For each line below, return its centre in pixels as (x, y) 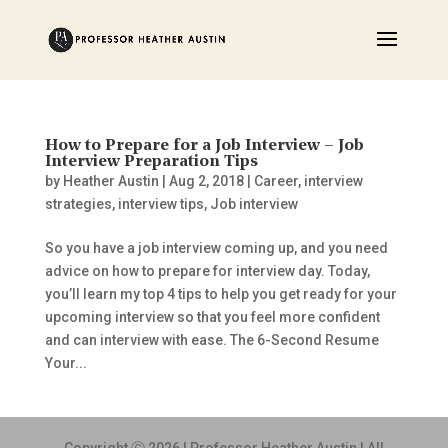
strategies (78, 204)
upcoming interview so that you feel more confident (212, 317)
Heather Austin (110, 181)
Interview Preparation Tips (151, 162)
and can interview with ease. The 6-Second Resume (211, 340)
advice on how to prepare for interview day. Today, (207, 271)
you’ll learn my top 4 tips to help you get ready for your (220, 294)
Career (275, 181)
